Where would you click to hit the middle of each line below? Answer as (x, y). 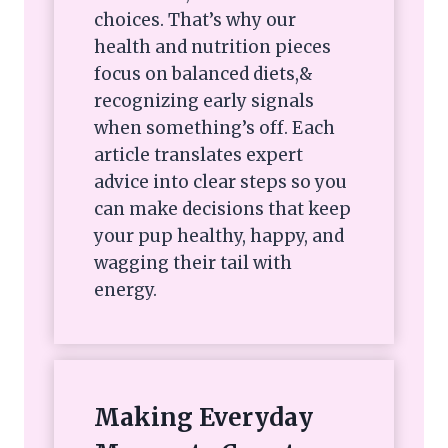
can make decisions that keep (222, 209)
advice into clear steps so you (220, 182)
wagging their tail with (193, 263)
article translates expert (198, 155)
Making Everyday (203, 418)
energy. (125, 290)
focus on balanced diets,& (203, 74)
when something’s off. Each (214, 128)
